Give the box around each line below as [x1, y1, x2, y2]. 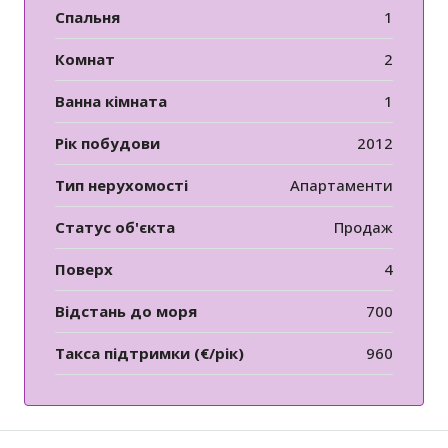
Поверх [55, 259, 113, 280]
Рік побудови [55, 133, 160, 154]
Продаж [334, 217, 393, 238]
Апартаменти [290, 175, 393, 196]
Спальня [55, 7, 120, 28]
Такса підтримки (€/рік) [55, 343, 244, 364]
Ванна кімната [55, 91, 167, 112]
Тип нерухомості [55, 175, 188, 196]
